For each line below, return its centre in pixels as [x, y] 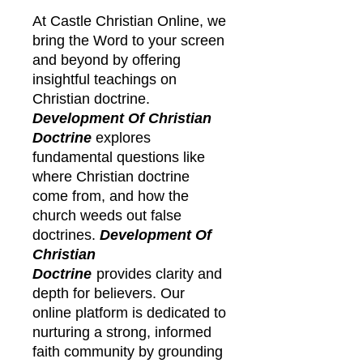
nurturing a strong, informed [122, 332]
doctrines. [66, 235]
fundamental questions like [119, 157]
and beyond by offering [107, 60]
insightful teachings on [105, 79]
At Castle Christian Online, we [129, 21]
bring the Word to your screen [128, 40]
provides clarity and [159, 273]
